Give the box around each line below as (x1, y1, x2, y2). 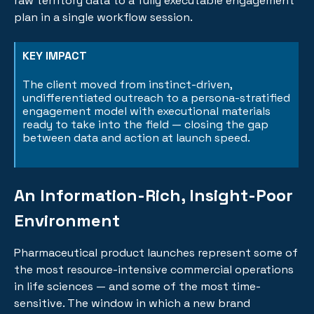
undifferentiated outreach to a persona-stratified (22, 90, 290, 105)
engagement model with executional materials (22, 103, 271, 118)
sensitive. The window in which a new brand (14, 295, 250, 310)
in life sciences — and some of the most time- (14, 278, 261, 294)
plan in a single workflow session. (14, 10, 193, 25)
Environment (14, 209, 120, 231)
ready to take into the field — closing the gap (22, 116, 268, 132)
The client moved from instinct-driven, (22, 76, 232, 92)
